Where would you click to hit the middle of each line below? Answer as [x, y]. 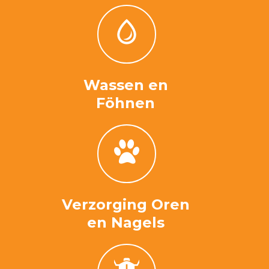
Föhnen [125, 103]
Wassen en [125, 85]
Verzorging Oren [125, 204]
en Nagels [125, 222]
